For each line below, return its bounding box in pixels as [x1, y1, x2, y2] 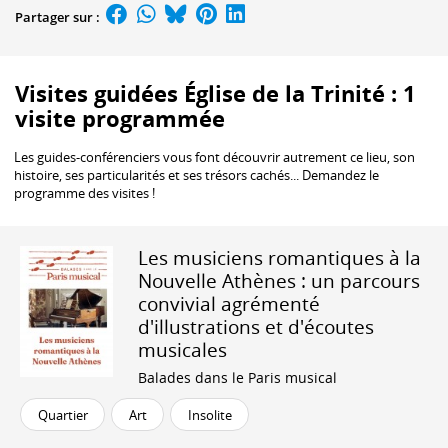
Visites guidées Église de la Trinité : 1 [15, 78, 416, 108]
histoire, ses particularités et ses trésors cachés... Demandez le [14, 165, 380, 184]
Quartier [38, 406, 88, 425]
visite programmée [15, 103, 225, 133]
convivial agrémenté [138, 290, 320, 318]
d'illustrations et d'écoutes [138, 313, 374, 341]
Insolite [188, 406, 232, 425]
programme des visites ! [14, 183, 156, 202]
